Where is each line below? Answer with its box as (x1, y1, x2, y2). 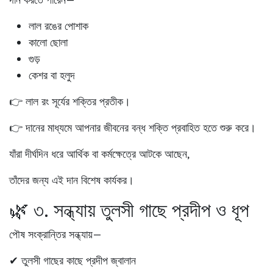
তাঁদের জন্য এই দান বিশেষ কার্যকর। (9, 172, 134, 187)
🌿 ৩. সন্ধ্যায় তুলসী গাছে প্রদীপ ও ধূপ (9, 196, 249, 222)
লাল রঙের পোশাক (29, 18, 88, 33)
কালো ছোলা (29, 35, 68, 49)
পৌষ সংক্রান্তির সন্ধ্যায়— (9, 227, 102, 241)
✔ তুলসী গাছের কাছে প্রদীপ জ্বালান (9, 253, 136, 268)
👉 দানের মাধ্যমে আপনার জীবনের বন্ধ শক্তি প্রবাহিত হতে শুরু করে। (9, 120, 256, 135)
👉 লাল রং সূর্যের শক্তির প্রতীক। (9, 94, 130, 108)
